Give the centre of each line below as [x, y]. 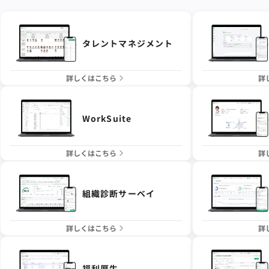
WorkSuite [107, 118]
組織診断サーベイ [119, 193]
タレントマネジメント [128, 43]
